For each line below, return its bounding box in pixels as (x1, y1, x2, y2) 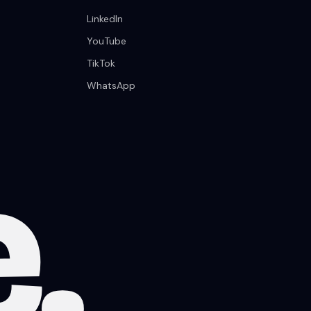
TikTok (87, 57, 116, 70)
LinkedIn (87, 12, 124, 26)
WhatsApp (87, 79, 136, 92)
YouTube (87, 35, 127, 48)
